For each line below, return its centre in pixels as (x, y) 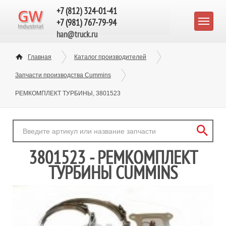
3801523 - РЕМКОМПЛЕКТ (113, 157)
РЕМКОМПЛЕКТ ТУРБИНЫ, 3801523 (68, 93)
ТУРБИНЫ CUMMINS (113, 173)
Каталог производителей (110, 57)
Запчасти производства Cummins (63, 75)
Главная (40, 57)
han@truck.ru (77, 34)
